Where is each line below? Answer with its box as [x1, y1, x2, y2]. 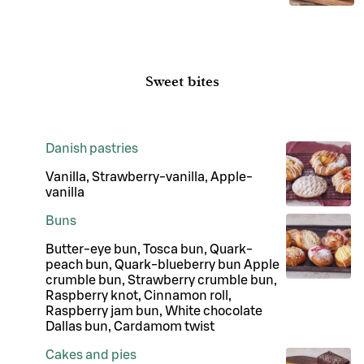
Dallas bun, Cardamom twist [45, 319, 214, 333]
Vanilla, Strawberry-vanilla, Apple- [45, 170, 253, 184]
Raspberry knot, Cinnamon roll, [45, 288, 232, 302]
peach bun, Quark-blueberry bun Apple [45, 258, 279, 271]
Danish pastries [45, 141, 138, 155]
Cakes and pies [45, 348, 136, 362]
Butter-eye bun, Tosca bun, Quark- [45, 242, 253, 256]
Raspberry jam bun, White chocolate [45, 304, 262, 318]
